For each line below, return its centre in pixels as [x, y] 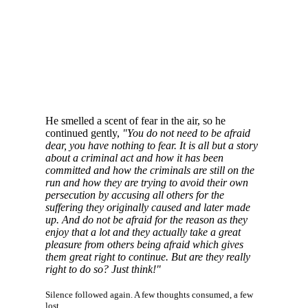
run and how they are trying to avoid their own [146, 183]
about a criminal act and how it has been [134, 158]
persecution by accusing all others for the [134, 195]
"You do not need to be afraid [186, 133]
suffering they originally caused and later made [147, 208]
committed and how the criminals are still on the [150, 170]
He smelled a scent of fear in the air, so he [135, 121]
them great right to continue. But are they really [147, 257]
